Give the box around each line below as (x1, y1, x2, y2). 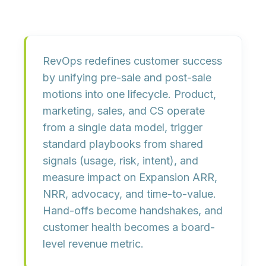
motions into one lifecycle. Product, (43, 88, 216, 100)
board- (181, 221, 215, 233)
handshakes (140, 204, 198, 217)
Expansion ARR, (139, 171, 217, 183)
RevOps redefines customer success (43, 55, 222, 67)
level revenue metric (43, 237, 141, 250)
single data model (78, 121, 164, 134)
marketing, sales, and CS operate (43, 104, 205, 117)
